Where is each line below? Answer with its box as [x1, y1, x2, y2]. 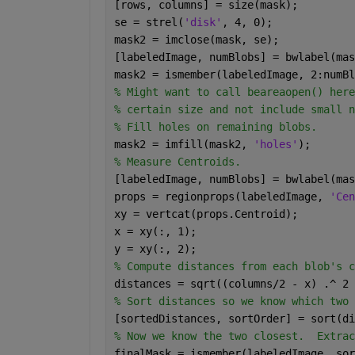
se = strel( [113, 15, 184, 29]
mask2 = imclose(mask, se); [113, 32, 279, 46]
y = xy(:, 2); [113, 242, 197, 255]
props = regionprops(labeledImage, [113, 189, 330, 203]
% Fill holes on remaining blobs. [113, 120, 317, 133]
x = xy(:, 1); [113, 224, 197, 238]
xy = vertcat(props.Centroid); [113, 207, 298, 220]
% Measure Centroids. [113, 155, 241, 168]
